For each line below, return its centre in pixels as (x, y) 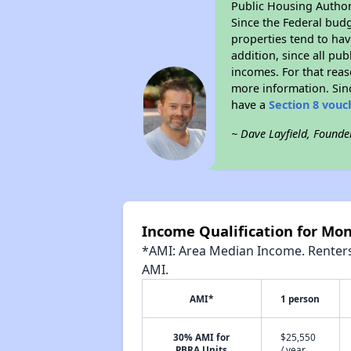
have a (250, 105)
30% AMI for (202, 337)
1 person (300, 299)
